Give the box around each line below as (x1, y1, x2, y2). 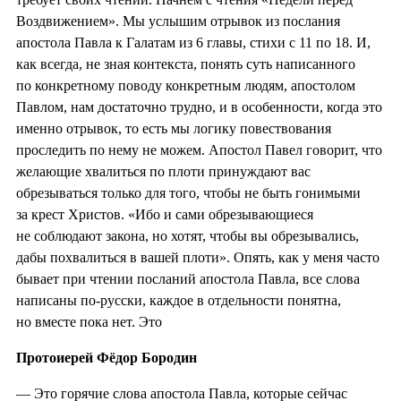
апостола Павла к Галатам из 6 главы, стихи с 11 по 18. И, (16, 34, 371, 50)
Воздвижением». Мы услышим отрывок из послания (16, 13, 340, 29)
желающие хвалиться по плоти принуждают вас (16, 163, 311, 179)
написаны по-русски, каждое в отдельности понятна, (16, 292, 341, 308)
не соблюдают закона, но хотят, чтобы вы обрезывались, (16, 227, 359, 243)
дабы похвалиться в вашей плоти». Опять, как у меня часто (16, 249, 380, 265)
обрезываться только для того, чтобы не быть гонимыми (16, 184, 361, 200)
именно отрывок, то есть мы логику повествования (16, 120, 331, 136)
